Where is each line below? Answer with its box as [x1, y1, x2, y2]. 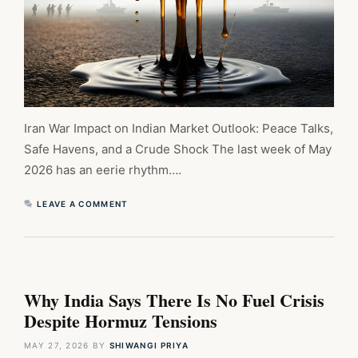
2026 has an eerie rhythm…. [24, 162, 181, 178]
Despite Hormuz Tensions [24, 308, 217, 335]
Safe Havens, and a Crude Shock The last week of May [24, 141, 332, 157]
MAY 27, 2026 [24, 340, 89, 351]
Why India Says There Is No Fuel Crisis [24, 287, 324, 314]
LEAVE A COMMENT [37, 199, 129, 209]
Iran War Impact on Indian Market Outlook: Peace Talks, [24, 121, 333, 137]
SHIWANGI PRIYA [109, 340, 189, 351]
